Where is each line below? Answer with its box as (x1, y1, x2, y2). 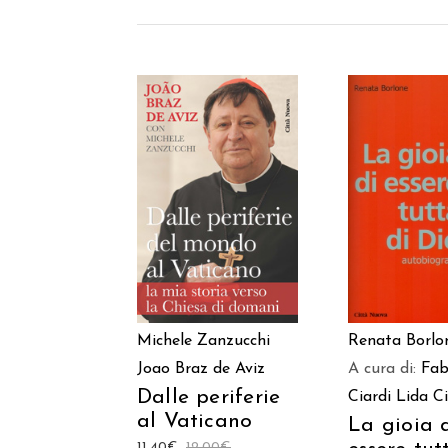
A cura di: (348, 361, 422, 378)
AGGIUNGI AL (179, 179, 257, 192)
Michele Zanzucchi (137, 333, 270, 350)
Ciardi (348, 389, 392, 406)
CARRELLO (186, 207, 248, 220)
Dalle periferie (137, 387, 281, 409)
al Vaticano (137, 411, 253, 433)
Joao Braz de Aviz (137, 361, 265, 378)
